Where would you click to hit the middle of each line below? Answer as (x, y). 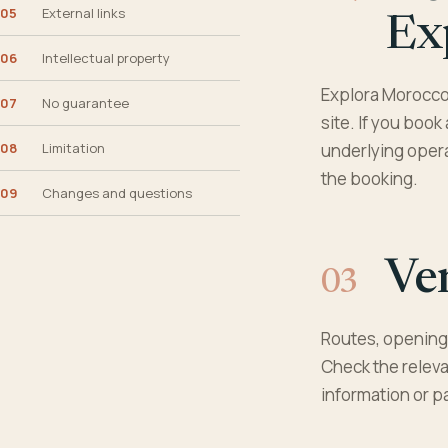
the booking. (369, 178)
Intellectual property (106, 58)
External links (83, 13)
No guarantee (85, 103)
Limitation (73, 148)
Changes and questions (117, 193)
